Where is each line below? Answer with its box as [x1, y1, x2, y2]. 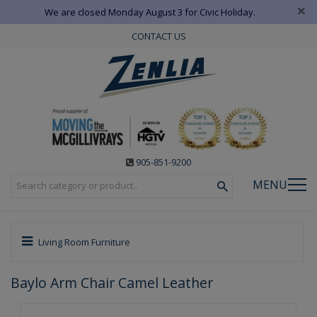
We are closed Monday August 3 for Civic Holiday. [44, 6, 255, 18]
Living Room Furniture [36, 235, 130, 248]
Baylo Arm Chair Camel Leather [11, 272, 213, 292]
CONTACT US [131, 30, 186, 42]
